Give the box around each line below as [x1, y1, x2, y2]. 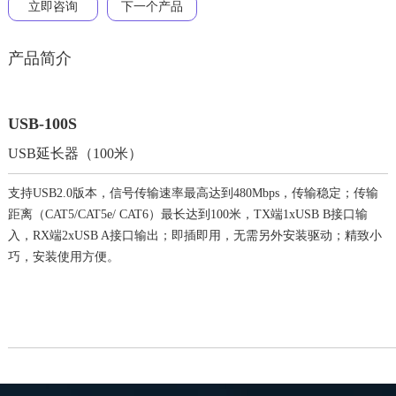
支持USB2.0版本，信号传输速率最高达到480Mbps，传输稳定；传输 [7, 187, 378, 201]
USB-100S [7, 115, 77, 133]
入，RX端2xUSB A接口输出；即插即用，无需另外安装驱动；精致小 [7, 229, 382, 243]
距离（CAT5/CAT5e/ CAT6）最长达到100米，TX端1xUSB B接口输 [7, 208, 368, 222]
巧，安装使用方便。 [7, 250, 119, 264]
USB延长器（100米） [7, 146, 142, 162]
